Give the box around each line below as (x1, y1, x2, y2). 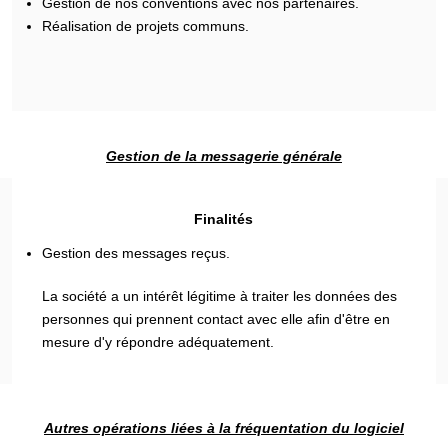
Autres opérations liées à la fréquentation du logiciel (44, 420, 404, 436)
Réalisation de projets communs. (42, 18, 250, 34)
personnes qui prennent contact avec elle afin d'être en (42, 310, 391, 327)
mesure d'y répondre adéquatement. (42, 333, 275, 350)
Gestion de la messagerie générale (106, 147, 342, 164)
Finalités (194, 211, 254, 227)
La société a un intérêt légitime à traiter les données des (42, 287, 398, 304)
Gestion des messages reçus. (42, 244, 231, 261)
